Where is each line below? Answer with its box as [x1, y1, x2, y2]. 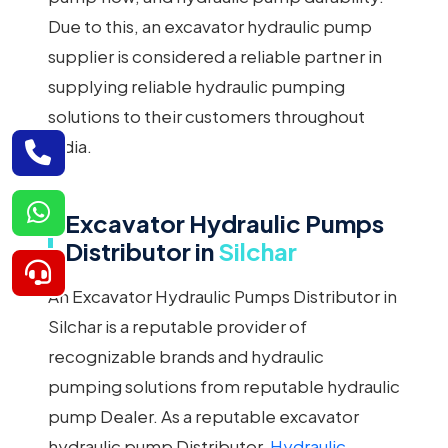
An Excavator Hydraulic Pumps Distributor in [48, 285, 397, 308]
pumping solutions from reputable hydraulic [48, 375, 400, 398]
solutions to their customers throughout [48, 105, 365, 128]
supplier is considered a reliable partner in [48, 45, 382, 68]
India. [48, 135, 92, 158]
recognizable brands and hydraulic [48, 345, 324, 368]
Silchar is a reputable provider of [48, 315, 307, 338]
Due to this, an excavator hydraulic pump [48, 15, 372, 38]
